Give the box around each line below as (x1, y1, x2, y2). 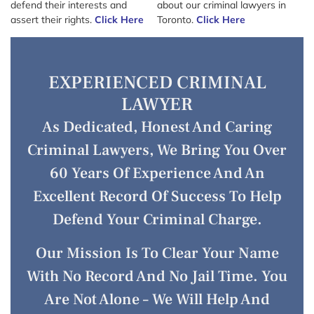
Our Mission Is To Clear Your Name (35, 243, 279, 263)
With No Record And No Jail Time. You (27, 266, 287, 286)
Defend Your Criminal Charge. (52, 210, 262, 230)
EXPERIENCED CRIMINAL (48, 71, 266, 95)
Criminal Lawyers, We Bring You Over (27, 140, 287, 161)
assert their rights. (11, 13, 95, 26)
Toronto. (157, 13, 196, 26)
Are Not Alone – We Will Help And (44, 289, 270, 309)
